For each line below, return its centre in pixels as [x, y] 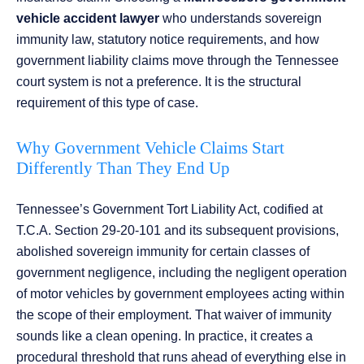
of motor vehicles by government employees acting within [180, 294]
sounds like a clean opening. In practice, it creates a [165, 336]
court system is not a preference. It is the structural [159, 82]
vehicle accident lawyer [88, 19]
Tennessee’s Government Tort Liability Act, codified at [169, 210]
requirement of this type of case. [107, 103]
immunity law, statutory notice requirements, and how [168, 40]
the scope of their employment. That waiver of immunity [174, 315]
